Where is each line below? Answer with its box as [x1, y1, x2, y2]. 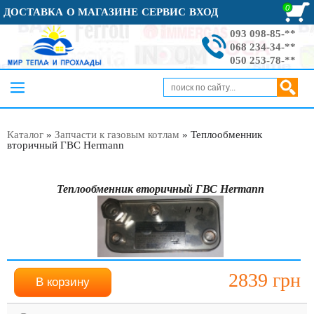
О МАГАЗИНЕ [67, 6, 138, 18]
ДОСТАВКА [4, 6, 63, 18]
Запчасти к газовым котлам [55, 129, 179, 140]
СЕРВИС [142, 6, 186, 18]
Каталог [7, 129, 43, 140]
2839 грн [228, 268, 301, 291]
